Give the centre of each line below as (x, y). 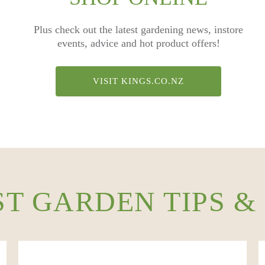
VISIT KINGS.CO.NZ (138, 81)
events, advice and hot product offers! (138, 43)
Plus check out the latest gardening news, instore (138, 30)
